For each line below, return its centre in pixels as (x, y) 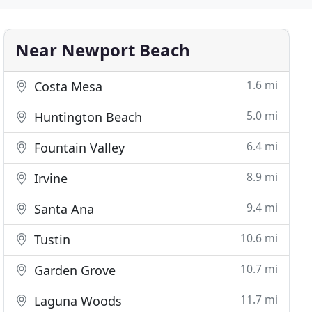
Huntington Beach (87, 117)
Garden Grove (73, 270)
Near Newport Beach (103, 50)
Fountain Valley (78, 148)
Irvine (49, 178)
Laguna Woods (77, 301)
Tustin (51, 240)
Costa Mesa (67, 86)
